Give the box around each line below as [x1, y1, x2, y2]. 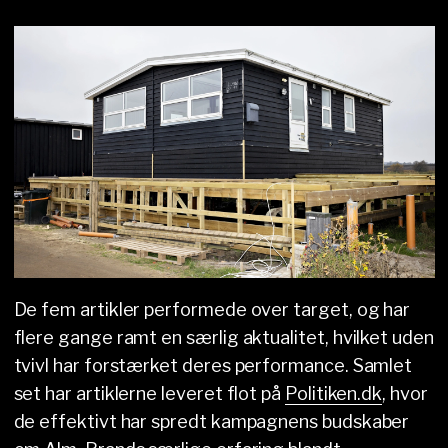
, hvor [382, 383, 428, 405]
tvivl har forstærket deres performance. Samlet [13, 355, 413, 377]
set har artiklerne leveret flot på [13, 383, 285, 405]
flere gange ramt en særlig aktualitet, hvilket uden [13, 327, 434, 349]
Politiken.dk [284, 383, 383, 405]
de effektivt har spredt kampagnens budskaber [13, 411, 410, 433]
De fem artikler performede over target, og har [13, 299, 411, 321]
